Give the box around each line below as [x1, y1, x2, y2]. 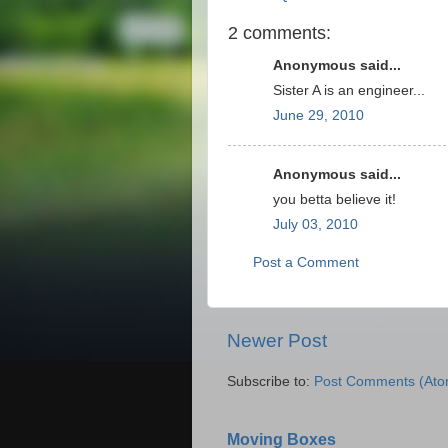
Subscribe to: [227, 373, 314, 389]
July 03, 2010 [273, 216, 358, 232]
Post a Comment [253, 254, 359, 270]
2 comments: [228, 22, 331, 43]
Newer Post [227, 330, 327, 351]
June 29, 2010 [273, 107, 364, 123]
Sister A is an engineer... [273, 82, 425, 98]
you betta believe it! [273, 191, 396, 207]
